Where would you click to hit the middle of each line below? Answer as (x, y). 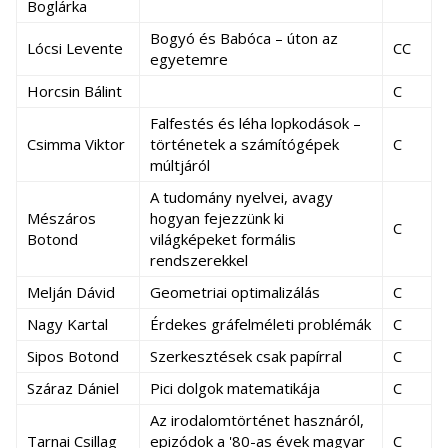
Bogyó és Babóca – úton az (244, 38)
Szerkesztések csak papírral (246, 356)
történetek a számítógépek (244, 144)
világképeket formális (223, 239)
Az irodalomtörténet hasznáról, (257, 420)
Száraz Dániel (73, 388)
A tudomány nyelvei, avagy (241, 197)
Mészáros (61, 218)
